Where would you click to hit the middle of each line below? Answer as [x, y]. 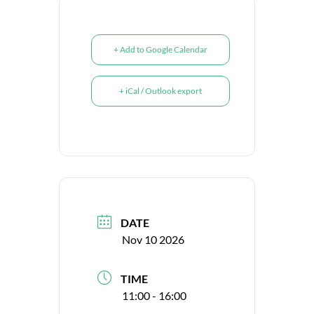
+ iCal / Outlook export [161, 90]
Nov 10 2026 [153, 239]
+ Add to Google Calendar [161, 49]
